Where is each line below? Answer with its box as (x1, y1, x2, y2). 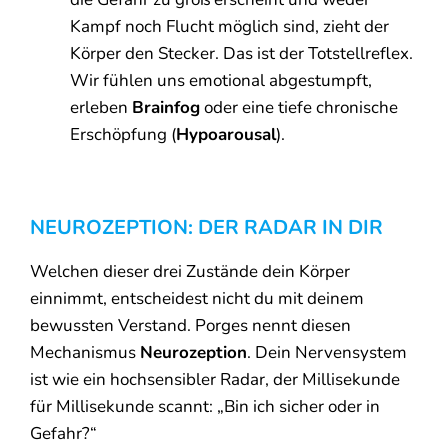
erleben (70, 95, 132, 119)
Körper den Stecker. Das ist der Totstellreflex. (70, 41, 413, 65)
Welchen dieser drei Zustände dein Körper (30, 259, 350, 283)
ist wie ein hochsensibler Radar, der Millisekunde (30, 367, 400, 391)
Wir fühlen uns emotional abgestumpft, (70, 68, 372, 92)
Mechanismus (30, 340, 140, 364)
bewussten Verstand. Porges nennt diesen (30, 313, 351, 337)
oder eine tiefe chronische (200, 95, 398, 119)
